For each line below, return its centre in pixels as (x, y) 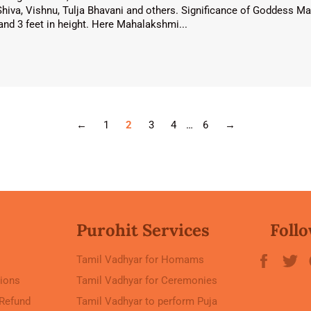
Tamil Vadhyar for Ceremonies (147, 280)
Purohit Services (143, 230)
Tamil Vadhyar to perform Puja (147, 301)
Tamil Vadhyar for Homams (140, 260)
